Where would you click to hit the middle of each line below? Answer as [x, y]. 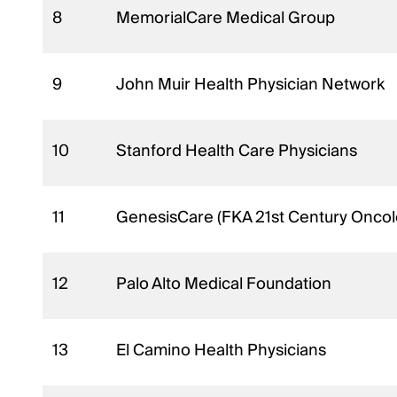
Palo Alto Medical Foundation [226, 284]
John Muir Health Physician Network [253, 84]
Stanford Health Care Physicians [239, 151]
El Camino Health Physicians [223, 350]
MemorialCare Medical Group [228, 18]
